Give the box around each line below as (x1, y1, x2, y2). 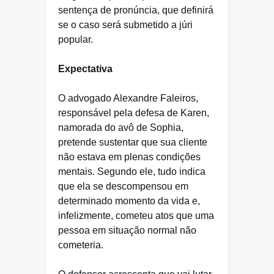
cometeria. (58, 240, 103, 251)
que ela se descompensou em (58, 181, 188, 192)
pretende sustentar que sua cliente (58, 137, 207, 148)
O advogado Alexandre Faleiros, (58, 93, 198, 104)
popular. (58, 34, 93, 45)
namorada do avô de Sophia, (58, 122, 183, 133)
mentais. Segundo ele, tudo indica (58, 166, 206, 177)
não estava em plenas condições (58, 152, 201, 163)
